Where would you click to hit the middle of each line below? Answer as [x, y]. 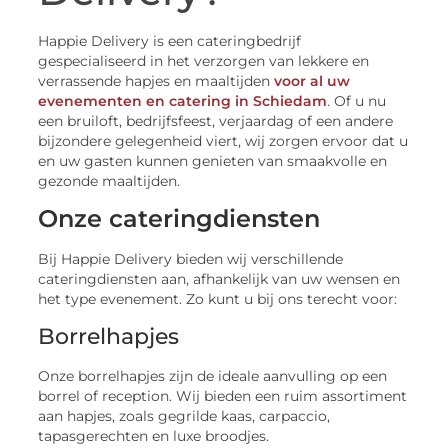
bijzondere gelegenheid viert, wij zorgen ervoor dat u [223, 141]
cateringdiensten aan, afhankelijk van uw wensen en [219, 279]
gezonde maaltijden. [109, 181]
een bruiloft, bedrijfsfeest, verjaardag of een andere [216, 121]
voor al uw [312, 81]
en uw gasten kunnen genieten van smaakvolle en [213, 161]
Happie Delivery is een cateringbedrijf [170, 41]
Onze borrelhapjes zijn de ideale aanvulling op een [213, 375]
